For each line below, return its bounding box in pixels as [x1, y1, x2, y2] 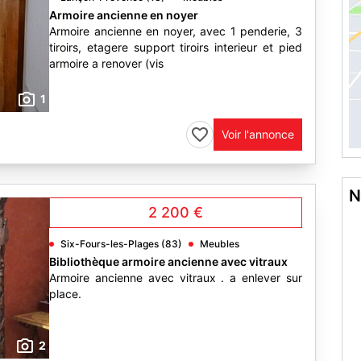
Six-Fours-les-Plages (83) [60, 238, 182, 250]
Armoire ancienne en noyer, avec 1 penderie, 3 [49, 24, 302, 38]
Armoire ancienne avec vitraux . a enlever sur [49, 271, 302, 284]
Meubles [200, 238, 239, 250]
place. [49, 287, 81, 301]
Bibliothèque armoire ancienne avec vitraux [49, 255, 288, 268]
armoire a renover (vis [49, 56, 164, 70]
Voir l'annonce [222, 127, 294, 141]
